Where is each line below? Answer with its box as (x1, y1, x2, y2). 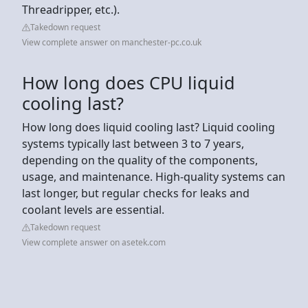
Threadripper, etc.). (22, 1, 120, 17)
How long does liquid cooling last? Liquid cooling (22, 119, 275, 135)
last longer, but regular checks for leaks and (22, 185, 250, 201)
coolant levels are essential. (22, 201, 164, 217)
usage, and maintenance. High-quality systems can (22, 168, 285, 184)
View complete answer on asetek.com (22, 236, 166, 248)
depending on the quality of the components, (22, 152, 258, 168)
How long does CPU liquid (22, 70, 235, 94)
